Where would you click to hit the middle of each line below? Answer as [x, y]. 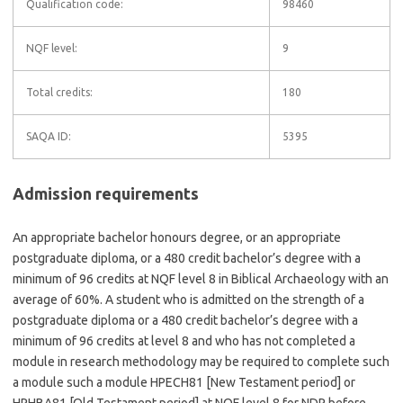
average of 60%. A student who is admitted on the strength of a [188, 300]
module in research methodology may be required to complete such [201, 362]
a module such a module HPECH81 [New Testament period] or [184, 382]
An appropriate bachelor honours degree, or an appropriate [177, 237]
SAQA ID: [49, 136]
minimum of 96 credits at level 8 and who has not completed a [184, 341]
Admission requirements [106, 193]
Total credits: [59, 92]
